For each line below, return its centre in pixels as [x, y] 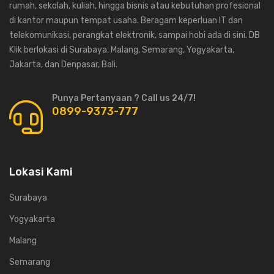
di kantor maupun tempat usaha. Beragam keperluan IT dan [126, 21]
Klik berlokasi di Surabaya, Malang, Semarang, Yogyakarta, [122, 50]
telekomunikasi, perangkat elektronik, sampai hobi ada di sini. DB [135, 35]
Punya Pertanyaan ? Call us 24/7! [124, 98]
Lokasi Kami [41, 172]
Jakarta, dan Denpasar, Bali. [63, 65]
